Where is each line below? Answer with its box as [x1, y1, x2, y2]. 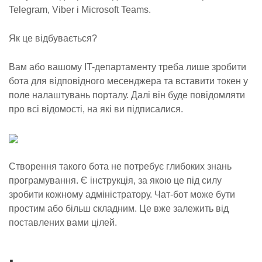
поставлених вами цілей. [9, 218, 117, 227]
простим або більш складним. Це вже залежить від [9, 204, 229, 213]
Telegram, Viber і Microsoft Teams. [9, 5, 151, 15]
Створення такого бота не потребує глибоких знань [9, 161, 232, 171]
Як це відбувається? [9, 33, 97, 43]
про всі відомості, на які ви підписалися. [9, 104, 183, 114]
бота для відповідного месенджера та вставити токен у [9, 76, 248, 86]
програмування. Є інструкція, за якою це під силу [9, 175, 222, 185]
